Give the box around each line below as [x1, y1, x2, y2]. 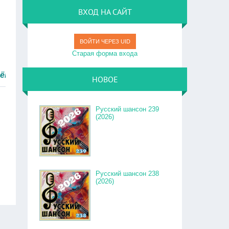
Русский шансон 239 [96, 105, 159, 113]
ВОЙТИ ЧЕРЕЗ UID [79, 38, 130, 44]
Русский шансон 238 [96, 170, 159, 177]
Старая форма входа [72, 50, 138, 57]
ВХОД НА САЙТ [78, 7, 132, 17]
